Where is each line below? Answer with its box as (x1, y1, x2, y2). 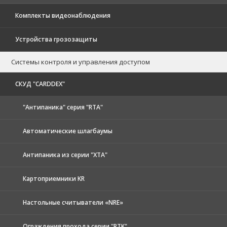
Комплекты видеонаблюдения (15, 11, 110, 20)
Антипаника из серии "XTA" (23, 150, 107, 159)
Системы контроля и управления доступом (11, 57, 150, 66)
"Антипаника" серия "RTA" (23, 102, 103, 111)
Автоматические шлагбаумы (23, 126, 112, 135)
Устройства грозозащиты (15, 34, 97, 44)
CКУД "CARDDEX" (15, 79, 65, 88)
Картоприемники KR (23, 174, 85, 183)
